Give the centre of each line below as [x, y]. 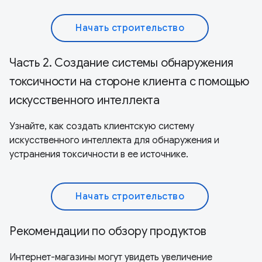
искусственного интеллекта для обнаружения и [114, 140]
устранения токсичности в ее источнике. [99, 154]
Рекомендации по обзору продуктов [108, 231]
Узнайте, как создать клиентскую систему [102, 126]
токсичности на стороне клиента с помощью [129, 81]
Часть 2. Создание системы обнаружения [121, 63]
